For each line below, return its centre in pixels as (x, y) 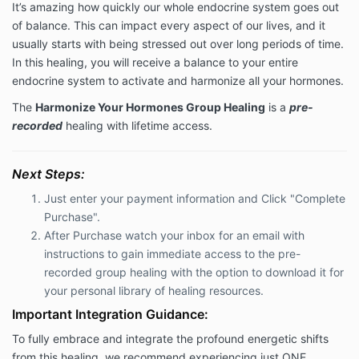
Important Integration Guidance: (110, 315)
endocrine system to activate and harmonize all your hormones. (178, 81)
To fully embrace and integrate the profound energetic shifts (170, 339)
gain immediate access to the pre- (211, 254)
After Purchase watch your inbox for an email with (174, 236)
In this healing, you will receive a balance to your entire (155, 63)
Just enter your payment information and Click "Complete (195, 199)
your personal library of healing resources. (154, 291)
